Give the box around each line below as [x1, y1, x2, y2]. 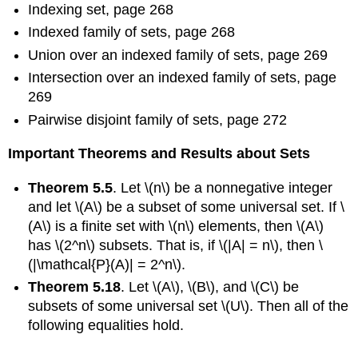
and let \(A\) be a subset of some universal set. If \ [28, 198, 345, 215]
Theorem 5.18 [28, 279, 121, 296]
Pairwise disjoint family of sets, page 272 [28, 111, 288, 128]
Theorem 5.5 [28, 179, 113, 196]
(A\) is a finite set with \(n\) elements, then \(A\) [28, 217, 324, 234]
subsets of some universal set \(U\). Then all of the [28, 298, 349, 315]
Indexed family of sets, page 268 [28, 24, 236, 41]
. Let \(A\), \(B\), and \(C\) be [121, 279, 300, 296]
